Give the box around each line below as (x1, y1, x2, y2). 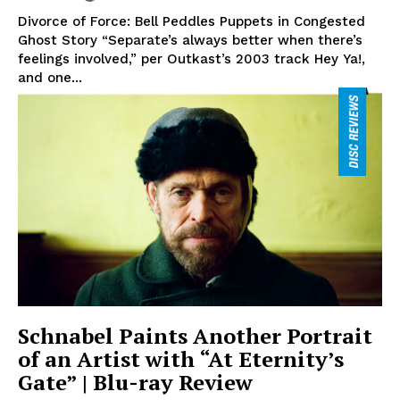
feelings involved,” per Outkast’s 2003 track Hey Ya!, (18, 50, 365, 67)
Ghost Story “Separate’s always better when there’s (18, 31, 362, 48)
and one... (18, 69, 82, 86)
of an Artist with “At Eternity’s (18, 344, 344, 373)
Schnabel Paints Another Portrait (18, 321, 372, 350)
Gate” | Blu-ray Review (18, 367, 253, 396)
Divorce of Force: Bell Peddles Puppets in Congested (18, 12, 365, 29)
